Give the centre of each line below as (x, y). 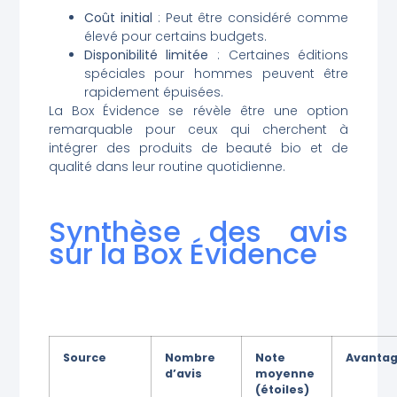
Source (84, 357)
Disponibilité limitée (146, 54)
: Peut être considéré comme (250, 17)
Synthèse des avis (198, 231)
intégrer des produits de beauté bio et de (198, 148)
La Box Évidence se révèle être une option (198, 110)
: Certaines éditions (279, 54)
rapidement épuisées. (153, 92)
